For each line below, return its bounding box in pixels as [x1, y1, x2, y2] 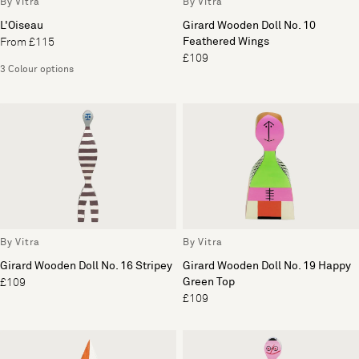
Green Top [183, 276, 235, 288]
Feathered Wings [183, 35, 269, 47]
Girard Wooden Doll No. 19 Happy [183, 260, 351, 272]
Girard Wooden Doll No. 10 [183, 19, 316, 31]
